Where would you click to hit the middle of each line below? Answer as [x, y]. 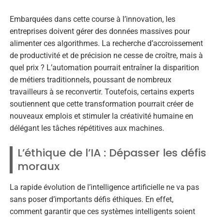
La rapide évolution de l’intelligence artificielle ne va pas [104, 187]
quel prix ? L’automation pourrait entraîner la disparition [104, 67]
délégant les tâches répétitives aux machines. [87, 128]
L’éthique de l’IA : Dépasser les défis [112, 153]
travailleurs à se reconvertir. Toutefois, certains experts [102, 92]
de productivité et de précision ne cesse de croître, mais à [106, 55]
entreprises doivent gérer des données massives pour [100, 31]
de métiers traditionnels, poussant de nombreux [91, 79]
